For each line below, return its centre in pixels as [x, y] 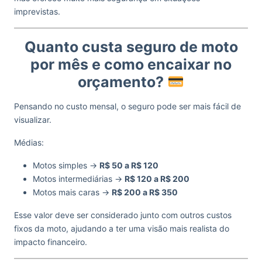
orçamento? [123, 82]
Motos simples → [66, 165]
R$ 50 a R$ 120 [129, 165]
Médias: [29, 142]
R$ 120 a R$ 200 [157, 179]
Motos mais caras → [72, 192]
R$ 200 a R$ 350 [145, 192]
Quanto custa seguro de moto [131, 47]
